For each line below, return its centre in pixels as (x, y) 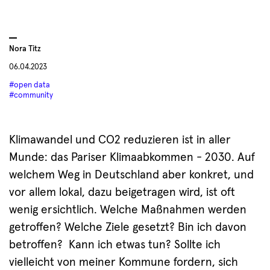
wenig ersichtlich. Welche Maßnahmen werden (128, 210)
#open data (30, 86)
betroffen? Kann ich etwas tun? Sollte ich (115, 245)
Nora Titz (25, 49)
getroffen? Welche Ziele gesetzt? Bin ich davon (128, 228)
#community (31, 96)
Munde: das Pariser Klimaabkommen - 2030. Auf (132, 158)
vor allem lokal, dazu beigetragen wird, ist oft (122, 193)
